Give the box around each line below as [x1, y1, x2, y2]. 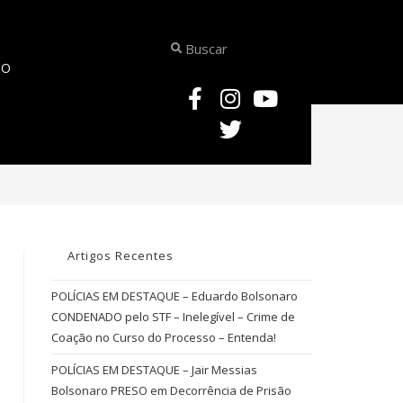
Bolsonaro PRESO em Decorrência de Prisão [50, 382, 291, 399]
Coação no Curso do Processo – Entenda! [50, 329, 276, 345]
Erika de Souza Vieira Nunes [157, 140, 311, 157]
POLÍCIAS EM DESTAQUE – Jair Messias [50, 362, 257, 378]
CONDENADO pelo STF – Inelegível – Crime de [50, 309, 295, 325]
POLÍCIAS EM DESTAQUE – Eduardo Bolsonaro [50, 288, 298, 304]
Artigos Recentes [67, 247, 174, 264]
